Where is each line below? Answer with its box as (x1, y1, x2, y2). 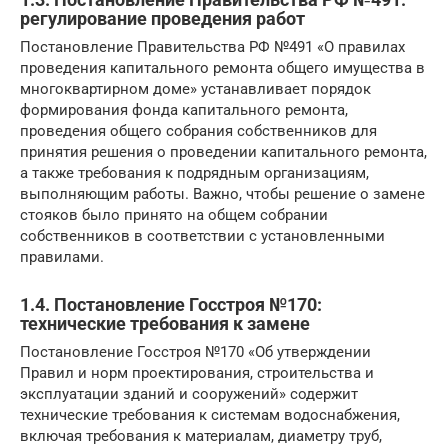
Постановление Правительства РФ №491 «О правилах (20, 37, 405, 56)
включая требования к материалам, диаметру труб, (20, 426, 382, 445)
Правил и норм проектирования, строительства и (20, 363, 374, 382)
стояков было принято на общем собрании (20, 205, 328, 224)
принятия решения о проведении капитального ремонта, (20, 142, 427, 161)
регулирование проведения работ (20, 7, 305, 29)
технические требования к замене (20, 312, 310, 334)
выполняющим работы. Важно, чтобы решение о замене (20, 184, 425, 203)
